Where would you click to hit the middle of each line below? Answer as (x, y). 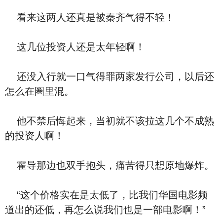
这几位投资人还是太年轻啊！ (75, 47)
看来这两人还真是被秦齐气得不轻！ (90, 17)
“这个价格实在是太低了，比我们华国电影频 (106, 195)
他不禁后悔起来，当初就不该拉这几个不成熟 (110, 121)
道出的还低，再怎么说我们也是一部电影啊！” (105, 210)
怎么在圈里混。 (39, 91)
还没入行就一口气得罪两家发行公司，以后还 (110, 76)
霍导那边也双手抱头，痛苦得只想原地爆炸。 (110, 165)
